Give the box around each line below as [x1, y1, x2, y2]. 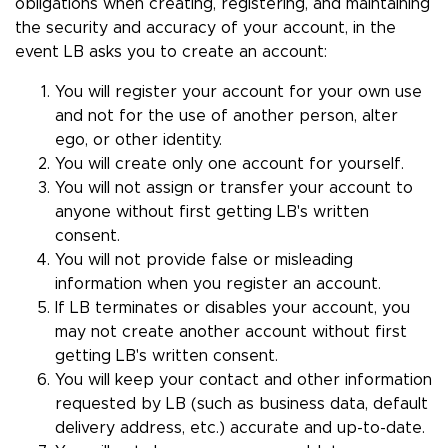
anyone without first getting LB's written [55, 204, 369, 221]
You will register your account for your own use [55, 84, 422, 101]
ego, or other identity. [55, 132, 222, 149]
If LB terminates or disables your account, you [55, 300, 410, 317]
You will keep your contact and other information [55, 372, 432, 389]
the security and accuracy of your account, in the [15, 20, 396, 37]
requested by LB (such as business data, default [55, 396, 428, 413]
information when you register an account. [55, 276, 381, 293]
